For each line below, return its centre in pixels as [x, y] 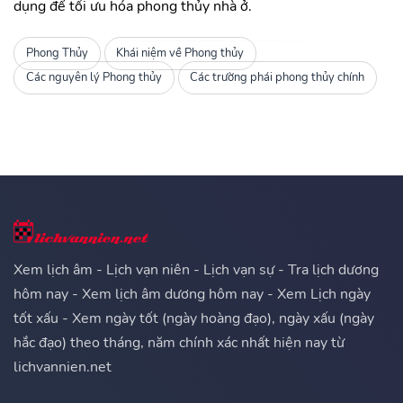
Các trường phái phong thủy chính [278, 78]
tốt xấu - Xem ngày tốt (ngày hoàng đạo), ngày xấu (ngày [194, 318]
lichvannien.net [63, 367]
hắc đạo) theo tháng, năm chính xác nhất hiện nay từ [179, 342]
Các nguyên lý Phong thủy [94, 78]
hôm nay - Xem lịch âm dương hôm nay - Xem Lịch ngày [192, 294]
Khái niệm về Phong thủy [180, 54]
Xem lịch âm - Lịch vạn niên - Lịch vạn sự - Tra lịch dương [196, 269]
